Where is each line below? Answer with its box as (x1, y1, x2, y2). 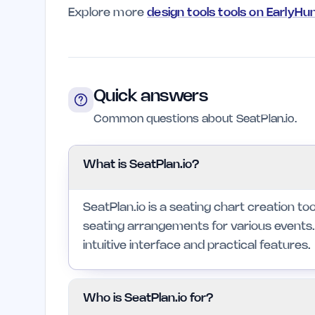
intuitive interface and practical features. (83, 240, 311, 251)
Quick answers (94, 89, 208, 105)
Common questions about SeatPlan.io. (94, 114, 297, 124)
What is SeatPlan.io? (83, 160, 200, 170)
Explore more (68, 7, 148, 18)
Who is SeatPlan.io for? (83, 293, 214, 304)
